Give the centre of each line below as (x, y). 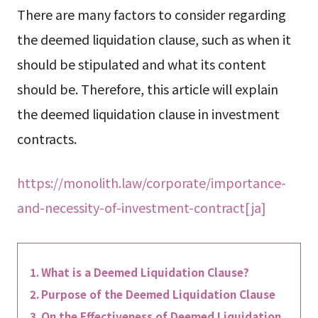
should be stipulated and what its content (141, 64)
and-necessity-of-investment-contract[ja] (141, 207)
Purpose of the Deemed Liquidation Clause (158, 294)
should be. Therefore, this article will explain (147, 88)
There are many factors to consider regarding (151, 14)
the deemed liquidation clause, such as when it (154, 39)
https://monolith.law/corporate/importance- (151, 182)
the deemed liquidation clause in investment (148, 113)
